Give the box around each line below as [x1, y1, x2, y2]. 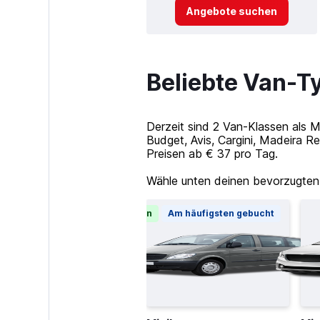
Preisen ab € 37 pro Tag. [146, 146, 278, 161]
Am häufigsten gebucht [167, 208, 274, 219]
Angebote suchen [186, 5, 277, 17]
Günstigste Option [69, 208, 152, 219]
